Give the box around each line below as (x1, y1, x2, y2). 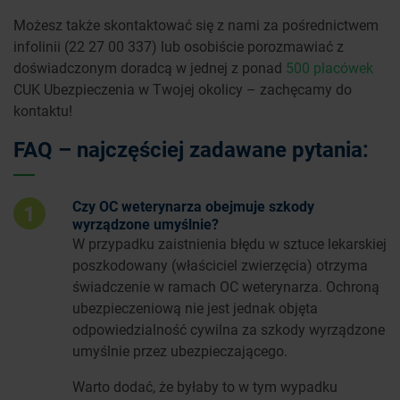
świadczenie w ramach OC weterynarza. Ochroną (72, 276, 379, 296)
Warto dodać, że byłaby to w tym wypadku (72, 376, 337, 396)
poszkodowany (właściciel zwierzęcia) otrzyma (72, 254, 368, 274)
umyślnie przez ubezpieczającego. (72, 340, 287, 360)
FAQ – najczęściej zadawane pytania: (13, 134, 374, 163)
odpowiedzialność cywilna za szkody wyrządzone (72, 319, 385, 338)
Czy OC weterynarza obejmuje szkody (72, 196, 314, 215)
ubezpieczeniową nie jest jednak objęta (72, 297, 318, 317)
